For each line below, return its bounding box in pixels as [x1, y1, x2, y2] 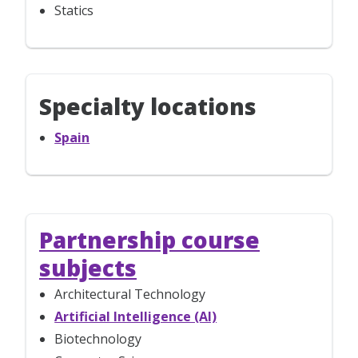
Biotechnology [54, 329, 142, 348]
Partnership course [39, 224, 260, 255]
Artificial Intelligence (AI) [54, 307, 217, 325]
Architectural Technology [54, 284, 206, 303]
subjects [39, 252, 137, 283]
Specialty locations [39, 90, 257, 121]
